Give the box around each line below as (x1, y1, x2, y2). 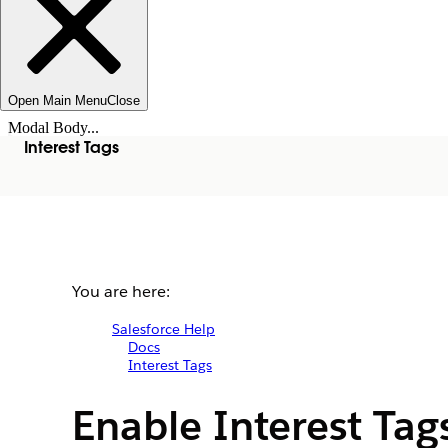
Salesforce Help (112, 320, 215, 338)
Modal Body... (8, 119, 99, 136)
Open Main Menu (8, 93, 107, 108)
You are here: (72, 281, 170, 302)
